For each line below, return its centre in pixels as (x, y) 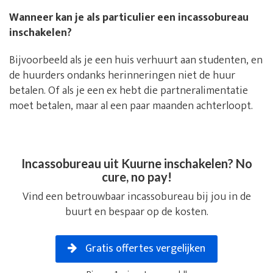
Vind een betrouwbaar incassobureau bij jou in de (136, 197)
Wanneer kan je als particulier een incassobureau (129, 18)
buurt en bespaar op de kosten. (136, 212)
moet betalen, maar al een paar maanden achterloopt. (131, 106)
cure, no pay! (136, 177)
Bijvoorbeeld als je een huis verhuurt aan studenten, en (136, 61)
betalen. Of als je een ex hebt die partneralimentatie (129, 91)
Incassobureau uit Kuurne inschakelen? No (136, 164)
